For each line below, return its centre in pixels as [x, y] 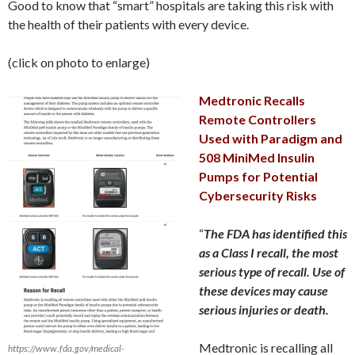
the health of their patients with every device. [128, 24]
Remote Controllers [258, 119]
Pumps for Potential [258, 176]
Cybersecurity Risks [258, 195]
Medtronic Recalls [252, 100]
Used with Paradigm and [271, 138]
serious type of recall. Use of [272, 271]
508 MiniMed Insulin [257, 157]
